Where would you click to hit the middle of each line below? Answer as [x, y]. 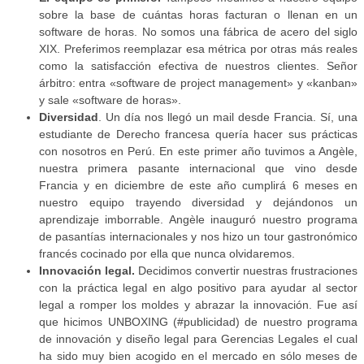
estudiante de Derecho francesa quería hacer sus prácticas [198, 134]
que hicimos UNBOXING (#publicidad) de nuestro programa [198, 322]
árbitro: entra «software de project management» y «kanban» [198, 83]
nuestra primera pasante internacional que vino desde [198, 169]
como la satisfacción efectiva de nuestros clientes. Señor [198, 66]
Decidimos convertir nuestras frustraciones [246, 271]
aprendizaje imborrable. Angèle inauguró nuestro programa [198, 220]
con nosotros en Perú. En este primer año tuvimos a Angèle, [198, 152]
